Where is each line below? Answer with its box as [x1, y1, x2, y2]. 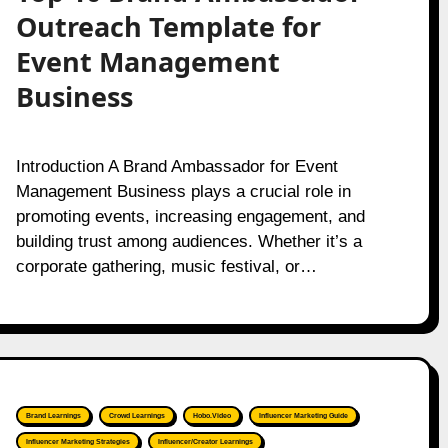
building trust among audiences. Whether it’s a [15, 232, 362, 251]
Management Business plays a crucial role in [15, 182, 351, 201]
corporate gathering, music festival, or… [15, 257, 317, 276]
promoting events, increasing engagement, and [15, 207, 365, 226]
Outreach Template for [15, 8, 321, 45]
